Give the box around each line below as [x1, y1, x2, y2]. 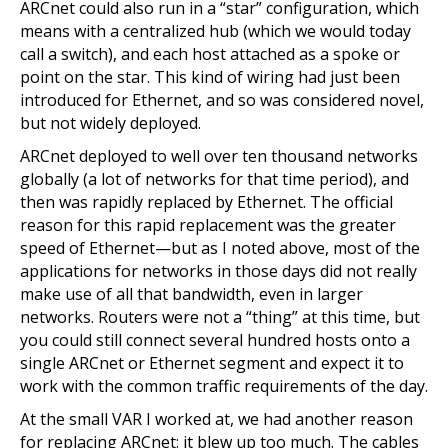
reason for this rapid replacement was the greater [20, 214, 396, 236]
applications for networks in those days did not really [20, 260, 417, 282]
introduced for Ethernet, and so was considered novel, [20, 89, 424, 111]
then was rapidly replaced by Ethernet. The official [20, 191, 393, 213]
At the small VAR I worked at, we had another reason [20, 408, 413, 430]
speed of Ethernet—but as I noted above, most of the [20, 237, 420, 259]
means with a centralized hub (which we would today [20, 20, 411, 42]
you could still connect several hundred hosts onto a [20, 329, 410, 351]
